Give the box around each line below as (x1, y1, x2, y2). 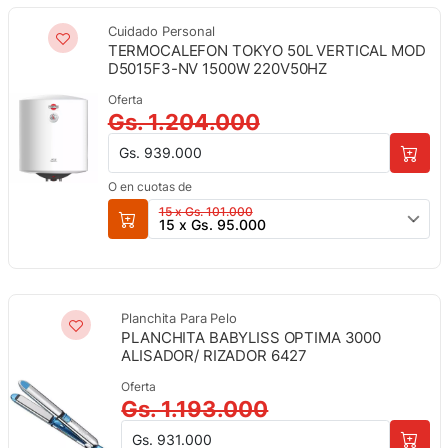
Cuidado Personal (107, 23, 215, 40)
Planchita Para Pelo (121, 309, 237, 326)
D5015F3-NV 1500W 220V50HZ (107, 60, 328, 79)
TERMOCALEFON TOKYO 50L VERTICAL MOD (107, 42, 426, 61)
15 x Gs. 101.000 (158, 203, 253, 219)
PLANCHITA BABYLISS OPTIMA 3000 (121, 328, 381, 347)
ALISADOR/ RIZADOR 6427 (121, 346, 308, 365)
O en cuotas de (107, 178, 192, 194)
